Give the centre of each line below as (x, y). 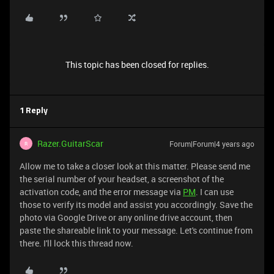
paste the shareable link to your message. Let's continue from (136, 230)
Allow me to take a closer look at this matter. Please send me (135, 166)
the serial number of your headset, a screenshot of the (122, 179)
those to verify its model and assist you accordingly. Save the (136, 205)
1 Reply (34, 111)
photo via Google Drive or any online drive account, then (126, 217)
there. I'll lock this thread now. (76, 243)
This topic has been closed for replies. (137, 65)
